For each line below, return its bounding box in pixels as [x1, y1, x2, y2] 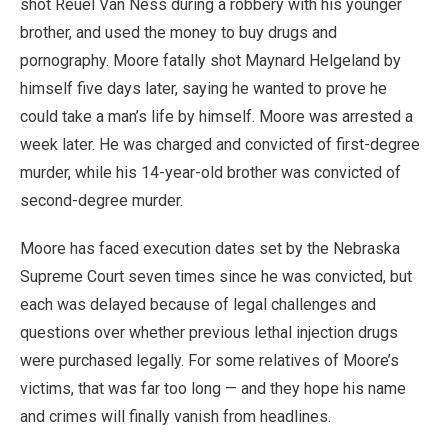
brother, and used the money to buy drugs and [20, 22, 337, 42]
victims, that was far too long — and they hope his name [20, 378, 406, 398]
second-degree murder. [20, 190, 183, 210]
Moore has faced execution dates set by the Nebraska [20, 238, 400, 258]
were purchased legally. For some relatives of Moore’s [20, 350, 399, 370]
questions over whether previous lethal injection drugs [20, 322, 398, 342]
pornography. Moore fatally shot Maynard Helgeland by [20, 50, 401, 70]
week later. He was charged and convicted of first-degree [20, 134, 420, 154]
